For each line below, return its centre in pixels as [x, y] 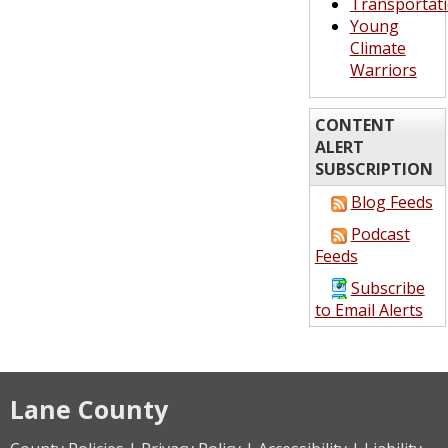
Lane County [89, 409]
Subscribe [387, 288]
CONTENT [354, 125]
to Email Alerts [368, 310]
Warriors [383, 70]
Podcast [380, 234]
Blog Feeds [391, 202]
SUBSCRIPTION [373, 169]
